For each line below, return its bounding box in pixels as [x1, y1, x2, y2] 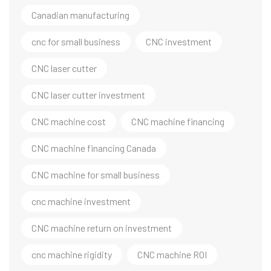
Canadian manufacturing [31, 9, 129, 21]
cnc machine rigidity [31, 249, 112, 261]
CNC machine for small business [31, 169, 160, 181]
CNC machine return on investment [31, 222, 172, 234]
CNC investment [146, 36, 212, 48]
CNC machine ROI [137, 249, 207, 261]
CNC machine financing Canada [31, 142, 156, 154]
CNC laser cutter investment [31, 89, 145, 101]
